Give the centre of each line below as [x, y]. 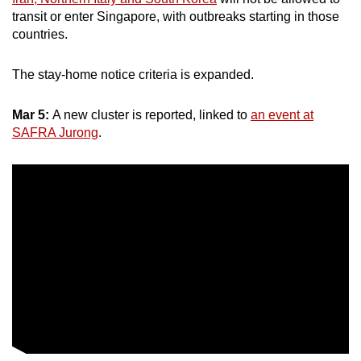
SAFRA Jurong [55, 133]
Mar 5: [32, 115]
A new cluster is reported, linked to [151, 115]
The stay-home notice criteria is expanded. [133, 75]
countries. [40, 35]
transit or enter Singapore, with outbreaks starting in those [176, 17]
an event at [282, 115]
